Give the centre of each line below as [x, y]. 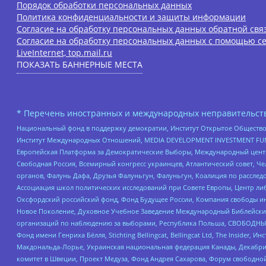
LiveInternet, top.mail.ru [64, 52]
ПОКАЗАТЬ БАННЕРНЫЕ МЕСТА [80, 64]
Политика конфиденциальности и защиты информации [131, 17]
